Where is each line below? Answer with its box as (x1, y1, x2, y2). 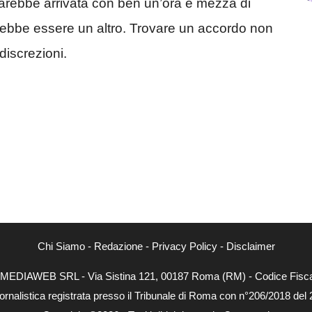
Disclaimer (226, 240, 275, 252)
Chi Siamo (37, 240, 85, 252)
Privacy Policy (151, 240, 217, 252)
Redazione (93, 240, 143, 252)
